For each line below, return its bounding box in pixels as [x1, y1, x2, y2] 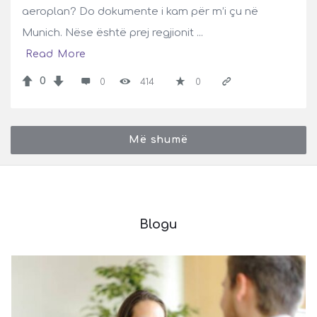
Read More [25, 49, 86, 59]
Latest [10, 277, 64, 294]
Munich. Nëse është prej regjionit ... [22, 27, 203, 39]
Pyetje [10, 255, 60, 273]
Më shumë [129, 134, 188, 145]
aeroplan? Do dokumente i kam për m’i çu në [22, 6, 258, 18]
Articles [10, 298, 74, 316]
